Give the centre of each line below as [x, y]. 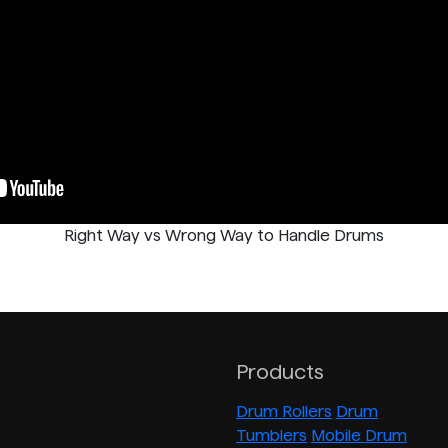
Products [280, 371]
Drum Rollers [284, 411]
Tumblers [271, 435]
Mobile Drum [359, 435]
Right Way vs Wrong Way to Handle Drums [224, 235]
